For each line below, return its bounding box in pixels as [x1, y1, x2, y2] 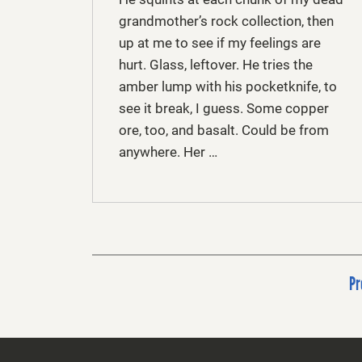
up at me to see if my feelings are [119, 35, 321, 52]
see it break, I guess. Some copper [119, 100, 329, 117]
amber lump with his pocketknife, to [119, 78, 337, 95]
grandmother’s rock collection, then [119, 13, 334, 30]
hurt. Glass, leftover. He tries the [119, 57, 313, 74]
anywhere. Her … [119, 144, 217, 161]
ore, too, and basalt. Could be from [119, 122, 329, 139]
